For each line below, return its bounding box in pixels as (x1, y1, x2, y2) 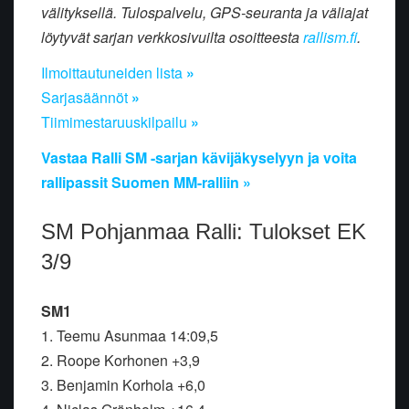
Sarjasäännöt (41, 87, 131, 109)
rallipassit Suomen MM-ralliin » (41, 172, 251, 194)
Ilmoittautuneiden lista (41, 62, 186, 84)
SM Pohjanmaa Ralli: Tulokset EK (41, 219, 366, 245)
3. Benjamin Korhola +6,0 (41, 374, 205, 396)
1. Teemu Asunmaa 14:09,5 (41, 325, 222, 347)
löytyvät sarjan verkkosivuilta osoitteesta (41, 26, 303, 48)
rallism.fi (303, 26, 357, 48)
